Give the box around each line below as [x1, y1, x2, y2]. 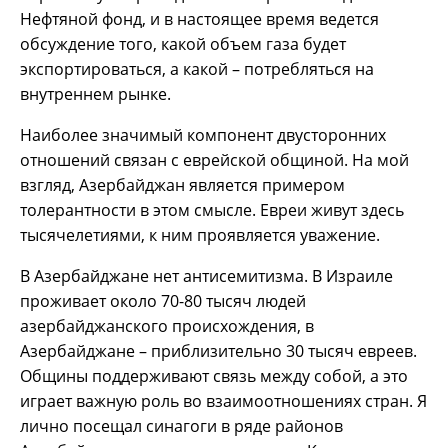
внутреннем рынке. [20, 82, 171, 105]
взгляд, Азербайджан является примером [20, 173, 345, 196]
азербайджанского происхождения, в [20, 314, 314, 337]
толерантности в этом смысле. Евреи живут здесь [20, 198, 404, 221]
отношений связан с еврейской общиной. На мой [20, 148, 409, 171]
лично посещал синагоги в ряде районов [20, 414, 343, 437]
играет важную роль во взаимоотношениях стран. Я [20, 389, 427, 412]
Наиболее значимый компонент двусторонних [20, 123, 386, 146]
